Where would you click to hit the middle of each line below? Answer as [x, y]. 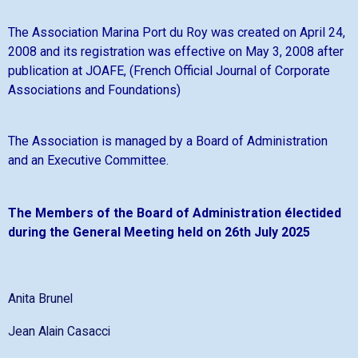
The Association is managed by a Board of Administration [168, 141]
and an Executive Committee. [88, 161]
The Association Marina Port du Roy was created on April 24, [177, 33]
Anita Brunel [40, 299]
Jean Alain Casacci [59, 332]
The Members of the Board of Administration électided [175, 213]
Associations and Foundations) [94, 90]
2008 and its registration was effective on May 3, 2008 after [176, 52]
